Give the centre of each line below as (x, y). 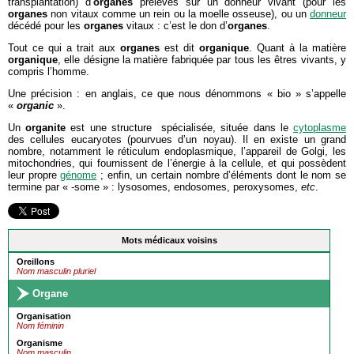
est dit (179, 48)
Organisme (40, 343)
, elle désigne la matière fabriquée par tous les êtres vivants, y (202, 60)
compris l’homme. (49, 72)
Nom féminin (40, 326)
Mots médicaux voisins (169, 240)
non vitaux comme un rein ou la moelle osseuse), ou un (179, 14)
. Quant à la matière (298, 48)
